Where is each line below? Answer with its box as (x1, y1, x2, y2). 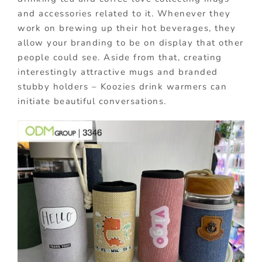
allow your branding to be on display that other (18, 37, 244, 49)
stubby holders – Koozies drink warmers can (18, 81, 227, 93)
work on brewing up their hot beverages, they (18, 22, 236, 35)
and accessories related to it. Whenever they (18, 8, 230, 20)
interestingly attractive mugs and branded (18, 66, 218, 78)
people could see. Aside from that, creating (18, 51, 222, 64)
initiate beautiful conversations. (18, 95, 167, 108)
